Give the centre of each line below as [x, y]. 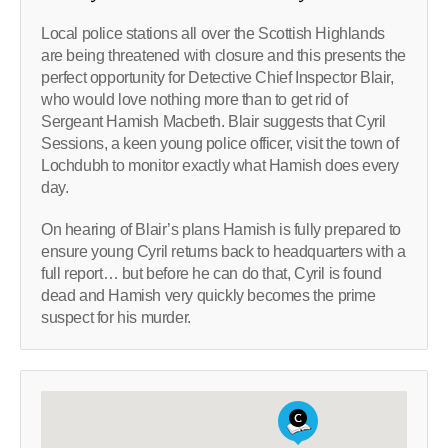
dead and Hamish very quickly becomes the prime [208, 296]
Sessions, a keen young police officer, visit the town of [220, 144]
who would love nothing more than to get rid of [194, 100]
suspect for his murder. [116, 318]
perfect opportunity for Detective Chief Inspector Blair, [217, 78]
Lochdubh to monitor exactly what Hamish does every [220, 166]
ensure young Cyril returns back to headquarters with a [223, 252]
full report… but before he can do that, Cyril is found [211, 274]
